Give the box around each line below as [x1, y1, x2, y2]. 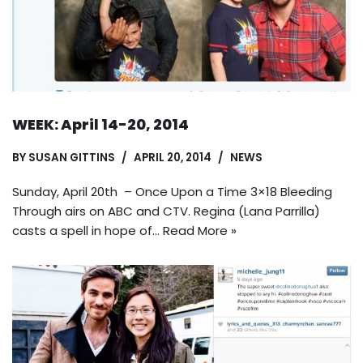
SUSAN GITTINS [28, 149, 115, 165]
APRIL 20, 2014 [134, 149, 211, 165]
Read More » [163, 221, 237, 239]
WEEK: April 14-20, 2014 [12, 113, 189, 135]
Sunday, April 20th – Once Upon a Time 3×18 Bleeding [12, 182, 332, 200]
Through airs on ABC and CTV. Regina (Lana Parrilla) [12, 202, 320, 220]
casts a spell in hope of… [12, 221, 163, 239]
